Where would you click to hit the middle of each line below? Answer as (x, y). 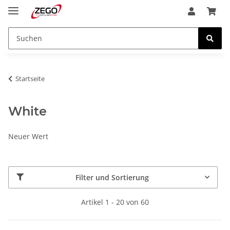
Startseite (30, 78)
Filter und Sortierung (112, 177)
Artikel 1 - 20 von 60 (115, 202)
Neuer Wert (28, 136)
